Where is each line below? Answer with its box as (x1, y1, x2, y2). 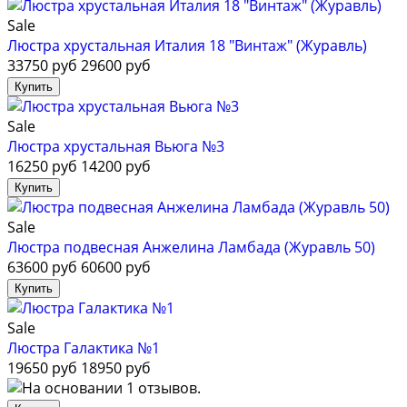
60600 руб (81, 257, 151, 278)
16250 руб (7, 156, 77, 177)
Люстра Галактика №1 (7, 338, 160, 359)
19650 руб (7, 358, 77, 379)
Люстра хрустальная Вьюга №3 (7, 136, 224, 157)
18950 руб (81, 358, 151, 379)
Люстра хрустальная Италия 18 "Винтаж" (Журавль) (7, 35, 367, 56)
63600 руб (7, 257, 77, 278)
